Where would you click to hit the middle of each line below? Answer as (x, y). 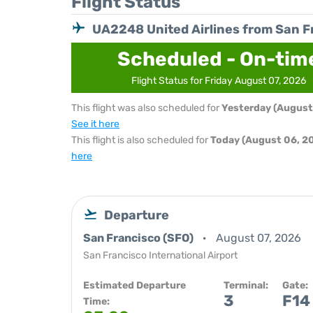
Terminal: (246, 285)
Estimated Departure (134, 285)
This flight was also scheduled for (146, 108)
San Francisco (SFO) (139, 238)
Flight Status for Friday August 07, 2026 (219, 81)
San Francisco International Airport (160, 255)
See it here (95, 124)
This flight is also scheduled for (141, 140)
